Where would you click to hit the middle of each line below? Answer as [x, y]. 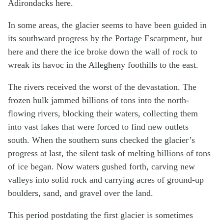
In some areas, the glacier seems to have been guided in [107, 25]
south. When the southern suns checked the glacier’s [101, 140]
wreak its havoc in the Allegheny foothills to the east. [103, 65]
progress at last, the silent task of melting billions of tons [109, 153]
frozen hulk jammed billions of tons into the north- [98, 100]
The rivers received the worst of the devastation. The [102, 87]
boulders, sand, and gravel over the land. [81, 193]
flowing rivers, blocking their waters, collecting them [103, 113]
